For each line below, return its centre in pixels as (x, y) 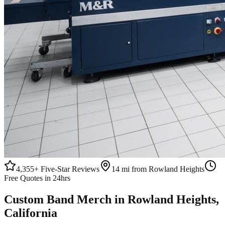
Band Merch (79, 199)
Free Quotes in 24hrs (37, 178)
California (31, 213)
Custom (25, 199)
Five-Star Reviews (69, 169)
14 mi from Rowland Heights (158, 169)
